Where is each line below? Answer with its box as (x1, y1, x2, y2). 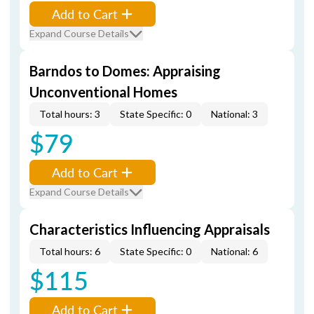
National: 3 (211, 108, 258, 120)
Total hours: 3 (39, 108, 100, 120)
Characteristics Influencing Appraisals (29, 221, 270, 238)
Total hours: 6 (39, 245, 100, 257)
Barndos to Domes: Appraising (29, 62, 221, 79)
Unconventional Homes (29, 83, 177, 100)
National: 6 (211, 245, 258, 257)
